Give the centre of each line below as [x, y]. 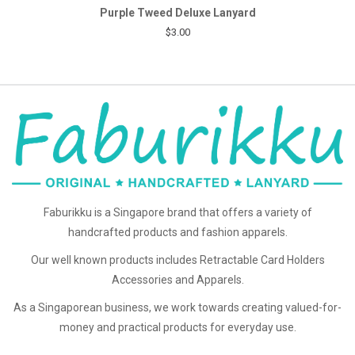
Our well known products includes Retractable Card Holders [177, 260]
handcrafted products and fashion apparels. [177, 233]
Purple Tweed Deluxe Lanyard [177, 12]
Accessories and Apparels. [177, 280]
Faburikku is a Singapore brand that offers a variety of [177, 213]
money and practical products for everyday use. [177, 327]
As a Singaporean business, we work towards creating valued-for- [177, 307]
